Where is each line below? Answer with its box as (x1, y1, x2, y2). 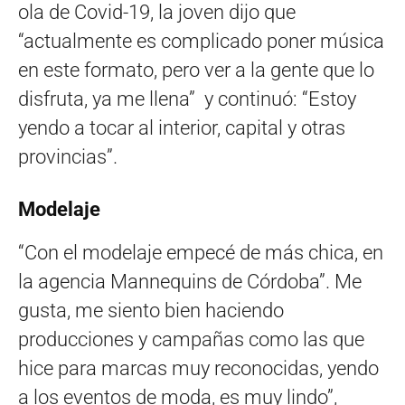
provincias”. (18, 145, 118, 168)
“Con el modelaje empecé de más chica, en (18, 240, 383, 264)
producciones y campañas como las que (18, 327, 364, 351)
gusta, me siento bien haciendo (18, 298, 284, 322)
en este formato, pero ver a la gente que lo (18, 58, 374, 81)
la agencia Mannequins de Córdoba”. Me (18, 269, 362, 293)
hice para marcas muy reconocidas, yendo (18, 356, 379, 380)
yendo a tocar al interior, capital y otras (18, 116, 345, 139)
